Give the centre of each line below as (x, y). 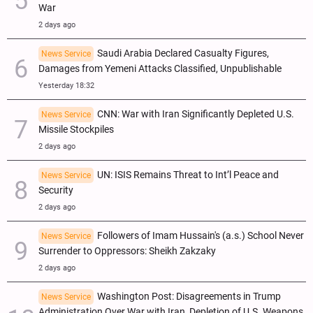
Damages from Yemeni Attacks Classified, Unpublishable (160, 68)
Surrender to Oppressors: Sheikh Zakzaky (127, 251)
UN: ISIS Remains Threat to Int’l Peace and (188, 175)
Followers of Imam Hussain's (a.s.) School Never (201, 235)
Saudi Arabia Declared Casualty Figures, (183, 53)
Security (56, 190)
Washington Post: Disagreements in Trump (189, 296)
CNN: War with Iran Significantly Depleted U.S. (196, 114)
